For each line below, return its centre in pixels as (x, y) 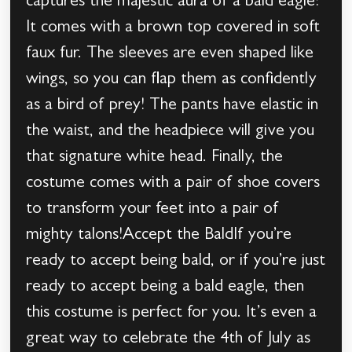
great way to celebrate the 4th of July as (169, 340)
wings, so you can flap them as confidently (172, 81)
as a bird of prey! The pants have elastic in (172, 106)
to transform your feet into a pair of (153, 210)
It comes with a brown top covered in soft (173, 29)
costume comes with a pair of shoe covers (173, 184)
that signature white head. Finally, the (155, 158)
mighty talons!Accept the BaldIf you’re (159, 236)
